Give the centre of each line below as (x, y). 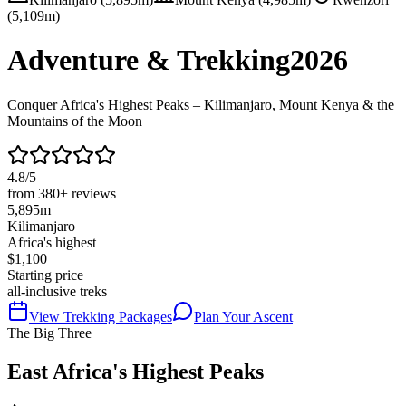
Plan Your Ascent (243, 316)
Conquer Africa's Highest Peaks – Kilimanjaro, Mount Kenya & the (201, 104)
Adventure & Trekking (149, 60)
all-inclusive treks (57, 291)
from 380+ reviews (62, 193)
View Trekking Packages (101, 316)
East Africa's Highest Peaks (135, 371)
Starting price (45, 275)
